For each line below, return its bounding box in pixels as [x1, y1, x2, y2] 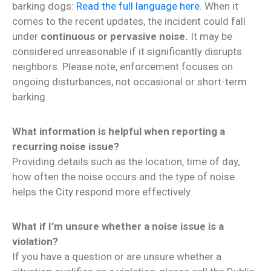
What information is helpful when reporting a [12, 125, 225, 137]
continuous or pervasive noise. [41, 30, 191, 42]
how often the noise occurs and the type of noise [12, 170, 235, 183]
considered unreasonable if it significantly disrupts [12, 45, 242, 57]
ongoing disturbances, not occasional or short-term [12, 75, 247, 88]
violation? [12, 235, 58, 247]
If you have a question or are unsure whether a [12, 250, 221, 263]
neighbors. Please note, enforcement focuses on [12, 60, 233, 73]
